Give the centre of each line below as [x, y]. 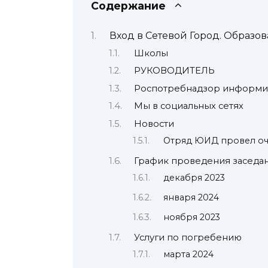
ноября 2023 [192, 217]
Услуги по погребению [188, 237]
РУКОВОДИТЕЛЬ [174, 71]
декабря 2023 [194, 178]
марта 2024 [189, 255]
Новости [154, 124]
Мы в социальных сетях [188, 106]
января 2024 [191, 198]
